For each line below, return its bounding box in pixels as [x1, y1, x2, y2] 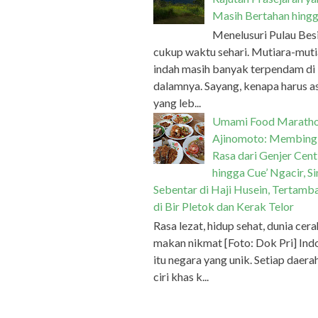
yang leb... [153, 96, 201, 110]
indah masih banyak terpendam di [153, 62, 315, 76]
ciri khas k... [153, 270, 209, 284]
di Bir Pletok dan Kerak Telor [153, 199, 294, 214]
